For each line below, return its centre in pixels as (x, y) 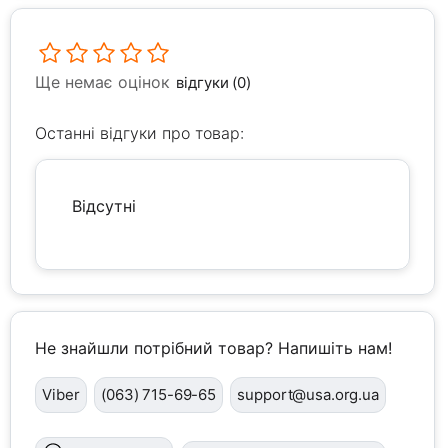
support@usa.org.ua (308, 395)
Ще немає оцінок (103, 82)
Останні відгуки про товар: (140, 133)
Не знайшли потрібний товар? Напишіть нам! (214, 348)
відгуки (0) (213, 83)
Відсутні (104, 206)
